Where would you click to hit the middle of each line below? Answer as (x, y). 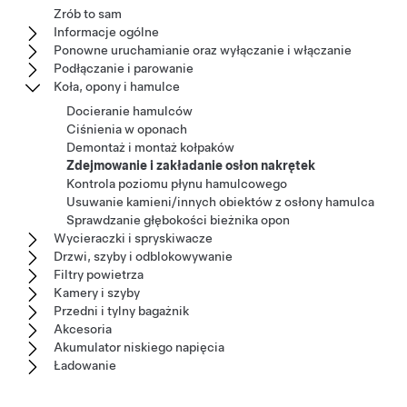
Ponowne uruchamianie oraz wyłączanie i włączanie (203, 50)
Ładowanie (85, 365)
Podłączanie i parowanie (124, 68)
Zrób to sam (88, 14)
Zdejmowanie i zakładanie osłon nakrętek (191, 165)
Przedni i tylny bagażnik (121, 311)
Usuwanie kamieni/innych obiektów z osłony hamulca (220, 202)
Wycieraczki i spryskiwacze (133, 238)
